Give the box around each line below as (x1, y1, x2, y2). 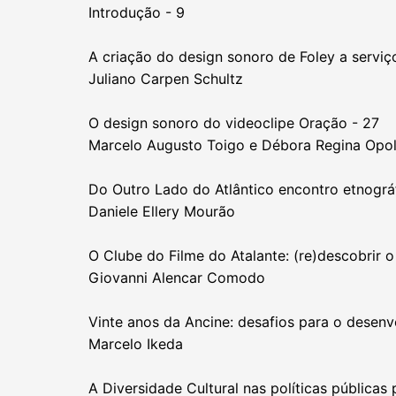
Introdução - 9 (88, 3, 185, 21)
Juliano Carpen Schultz (88, 69, 243, 88)
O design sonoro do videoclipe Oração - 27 (88, 113, 379, 132)
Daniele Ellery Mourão (88, 202, 235, 220)
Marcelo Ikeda (88, 334, 183, 353)
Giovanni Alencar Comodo (88, 268, 265, 286)
